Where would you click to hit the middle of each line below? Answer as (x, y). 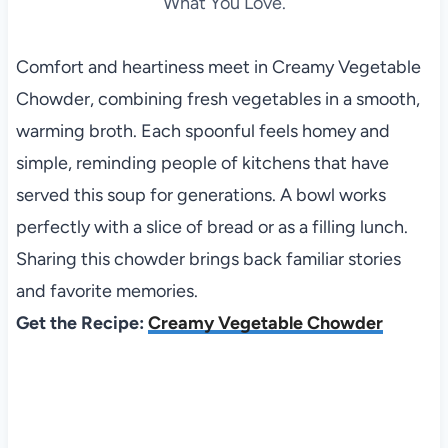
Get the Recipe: (81, 323)
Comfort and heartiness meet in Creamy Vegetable (218, 67)
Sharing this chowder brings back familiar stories (208, 259)
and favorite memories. (106, 291)
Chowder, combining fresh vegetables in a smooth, (217, 99)
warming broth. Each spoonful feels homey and (202, 131)
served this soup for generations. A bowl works (200, 195)
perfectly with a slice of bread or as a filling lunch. (211, 227)
